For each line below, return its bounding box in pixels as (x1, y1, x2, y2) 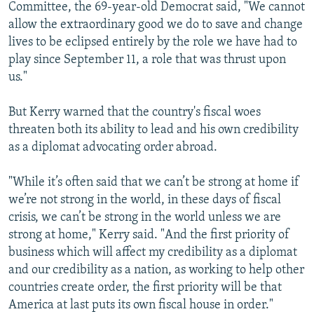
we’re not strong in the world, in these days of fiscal (8, 193, 281, 207)
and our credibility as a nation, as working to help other (8, 264, 304, 278)
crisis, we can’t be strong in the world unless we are (8, 211, 281, 225)
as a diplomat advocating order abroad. (8, 141, 217, 155)
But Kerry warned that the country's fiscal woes (8, 106, 261, 120)
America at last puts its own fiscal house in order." (8, 299, 273, 313)
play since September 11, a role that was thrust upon (8, 53, 286, 67)
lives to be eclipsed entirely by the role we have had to (8, 36, 297, 50)
